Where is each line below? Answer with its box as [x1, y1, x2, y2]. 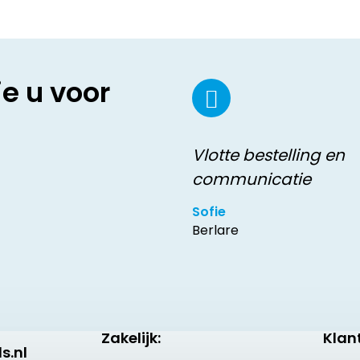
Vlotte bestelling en [192, 144, 345, 166]
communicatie [192, 168, 311, 190]
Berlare [192, 221, 239, 239]
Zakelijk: [101, 328, 162, 348]
